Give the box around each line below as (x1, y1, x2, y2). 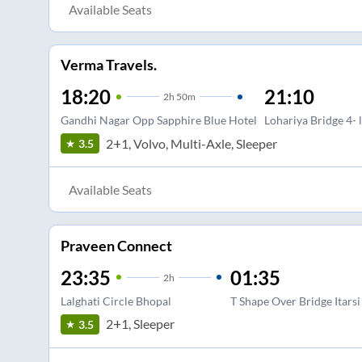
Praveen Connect (60, 236, 172, 255)
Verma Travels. (60, 56, 157, 74)
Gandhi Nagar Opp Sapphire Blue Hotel (60, 113, 257, 128)
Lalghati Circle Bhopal (60, 293, 171, 308)
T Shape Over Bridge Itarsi (229, 293, 360, 308)
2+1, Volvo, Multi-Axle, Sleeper (105, 135, 277, 151)
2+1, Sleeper (105, 316, 175, 332)
